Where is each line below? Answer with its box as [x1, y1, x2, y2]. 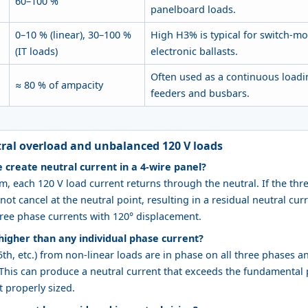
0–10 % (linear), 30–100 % [15, 27, 131, 41]
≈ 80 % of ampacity [15, 78, 103, 91]
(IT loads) [15, 44, 58, 58]
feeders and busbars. [151, 86, 250, 100]
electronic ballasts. [151, 44, 238, 58]
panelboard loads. [151, 2, 236, 16]
